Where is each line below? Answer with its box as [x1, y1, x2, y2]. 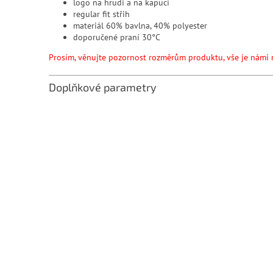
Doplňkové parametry [49, 80, 157, 94]
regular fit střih [73, 8, 130, 19]
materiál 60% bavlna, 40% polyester [73, 19, 207, 31]
